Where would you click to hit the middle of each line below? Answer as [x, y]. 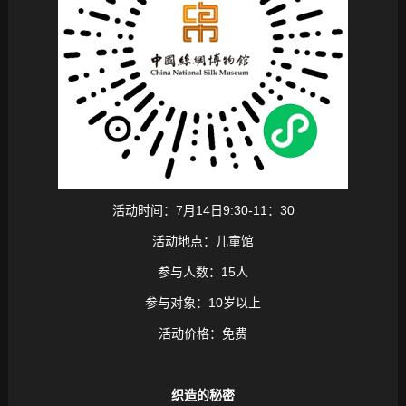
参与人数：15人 [203, 272]
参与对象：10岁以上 [203, 303]
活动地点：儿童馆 [203, 242]
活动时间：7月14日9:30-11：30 [203, 211]
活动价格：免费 [203, 334]
